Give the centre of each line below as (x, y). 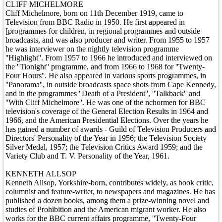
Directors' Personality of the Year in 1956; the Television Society (106, 138)
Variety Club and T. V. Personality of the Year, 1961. (87, 156)
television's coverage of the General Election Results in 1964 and (107, 111)
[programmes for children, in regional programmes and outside (103, 31)
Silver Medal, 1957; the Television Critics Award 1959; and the (104, 147)
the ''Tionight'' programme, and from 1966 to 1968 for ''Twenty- (105, 67)
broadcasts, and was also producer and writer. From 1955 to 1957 (108, 40)
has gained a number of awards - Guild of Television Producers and (111, 129)
